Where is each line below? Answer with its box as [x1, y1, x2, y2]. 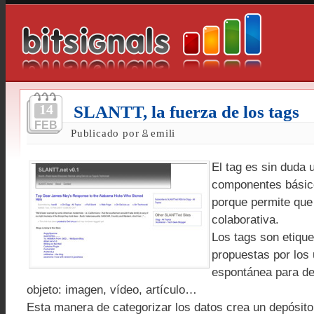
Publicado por [71, 127, 143, 139]
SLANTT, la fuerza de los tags [74, 102, 299, 121]
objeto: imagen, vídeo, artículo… [27, 283, 197, 296]
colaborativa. [212, 213, 279, 226]
